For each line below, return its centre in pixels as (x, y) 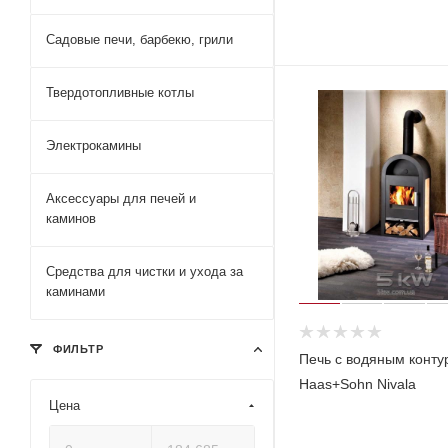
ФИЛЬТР (76, 348)
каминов (71, 218)
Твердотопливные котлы (120, 92)
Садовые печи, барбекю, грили (139, 39)
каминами (75, 291)
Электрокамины (93, 145)
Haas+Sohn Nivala (357, 384)
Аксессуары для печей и (121, 198)
